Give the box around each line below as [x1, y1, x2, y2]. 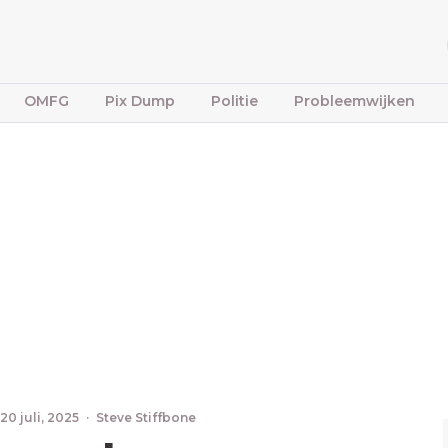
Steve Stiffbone [96, 410, 196, 425]
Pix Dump [105, 92, 175, 110]
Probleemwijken [294, 92, 415, 110]
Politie [211, 92, 258, 110]
